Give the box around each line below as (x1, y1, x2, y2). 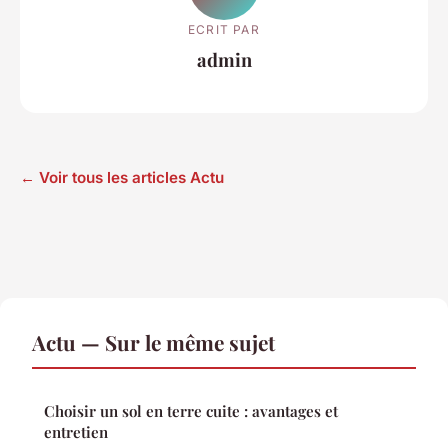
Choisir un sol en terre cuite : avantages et (44, 400, 338, 421)
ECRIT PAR (188, 21, 260, 37)
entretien (44, 421, 108, 442)
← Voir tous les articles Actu (20, 167, 224, 187)
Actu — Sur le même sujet (32, 327, 275, 356)
